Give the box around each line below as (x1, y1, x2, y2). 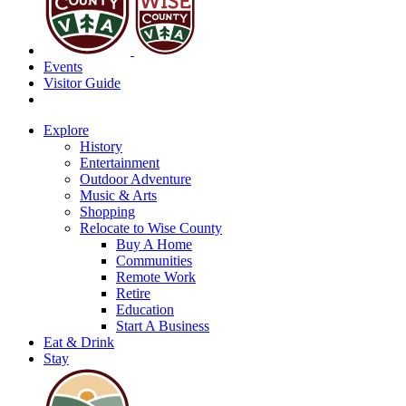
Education (116, 302, 174, 317)
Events (43, 59, 82, 74)
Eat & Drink (43, 334, 114, 350)
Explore (43, 122, 89, 138)
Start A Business (116, 318, 209, 333)
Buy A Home (116, 237, 192, 252)
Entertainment (80, 155, 159, 170)
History (80, 139, 122, 154)
